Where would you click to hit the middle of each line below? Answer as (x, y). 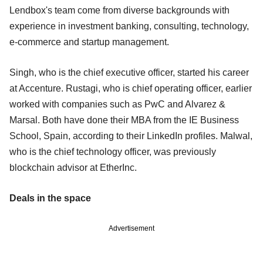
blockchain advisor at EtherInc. (73, 167)
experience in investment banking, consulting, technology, (129, 26)
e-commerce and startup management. (89, 42)
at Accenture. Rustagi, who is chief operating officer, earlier (131, 88)
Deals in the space (50, 198)
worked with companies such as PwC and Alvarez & (117, 104)
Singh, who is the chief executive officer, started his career (129, 72)
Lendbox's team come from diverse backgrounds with (119, 10)
